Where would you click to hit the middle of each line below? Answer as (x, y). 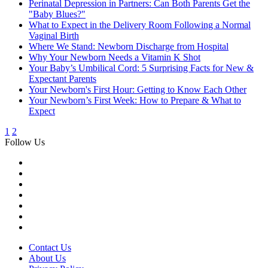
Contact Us (50, 248)
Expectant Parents (63, 79)
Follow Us (25, 142)
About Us (47, 258)
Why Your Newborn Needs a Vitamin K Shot (115, 57)
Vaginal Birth (54, 36)
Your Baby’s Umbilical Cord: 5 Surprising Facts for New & (141, 68)
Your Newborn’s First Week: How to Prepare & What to (135, 100)
